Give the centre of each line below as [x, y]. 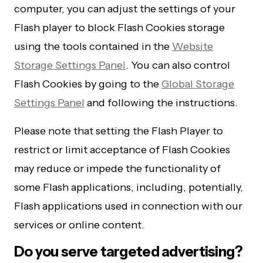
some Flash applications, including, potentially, [129, 187]
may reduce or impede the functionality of [117, 168]
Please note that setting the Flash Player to [119, 131]
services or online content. [79, 225]
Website [193, 46]
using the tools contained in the [93, 46]
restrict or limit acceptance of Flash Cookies [122, 150]
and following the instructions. [161, 103]
